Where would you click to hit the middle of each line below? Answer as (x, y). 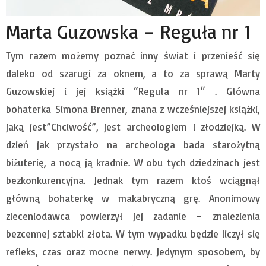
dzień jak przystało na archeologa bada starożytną (133, 144)
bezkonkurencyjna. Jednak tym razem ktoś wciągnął (133, 180)
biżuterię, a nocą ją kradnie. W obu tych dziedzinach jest (133, 162)
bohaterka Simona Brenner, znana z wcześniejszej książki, (133, 109)
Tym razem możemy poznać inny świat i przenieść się (133, 55)
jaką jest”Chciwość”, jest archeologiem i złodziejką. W (133, 126)
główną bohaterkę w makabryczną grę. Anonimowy (133, 198)
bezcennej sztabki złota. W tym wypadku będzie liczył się (133, 233)
